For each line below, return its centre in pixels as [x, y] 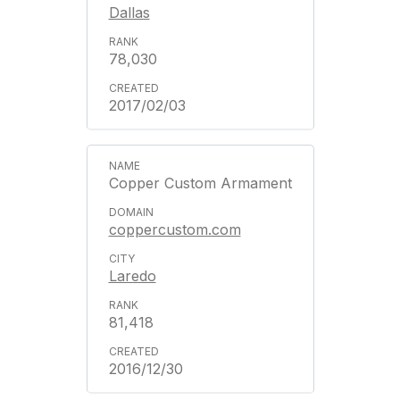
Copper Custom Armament [200, 183]
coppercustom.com [175, 229]
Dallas [129, 12]
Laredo [132, 276]
